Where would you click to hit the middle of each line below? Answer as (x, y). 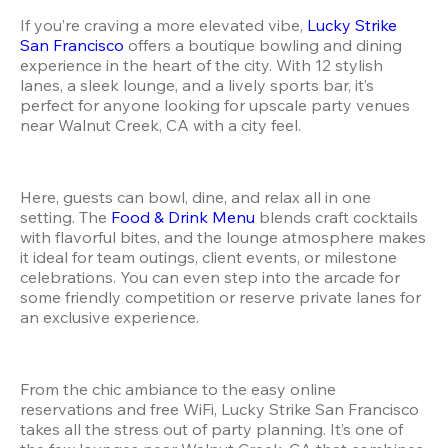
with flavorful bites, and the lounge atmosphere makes (223, 236)
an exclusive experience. (109, 316)
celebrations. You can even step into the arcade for (210, 276)
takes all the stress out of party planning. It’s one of (211, 428)
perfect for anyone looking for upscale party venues (215, 104)
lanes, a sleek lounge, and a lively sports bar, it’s (197, 84)
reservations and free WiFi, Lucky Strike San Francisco (219, 408)
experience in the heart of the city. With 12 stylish (201, 64)
